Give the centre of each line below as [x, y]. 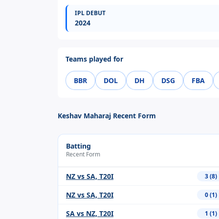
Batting [78, 146]
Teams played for [94, 59]
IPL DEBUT [90, 13]
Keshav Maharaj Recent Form [107, 116]
